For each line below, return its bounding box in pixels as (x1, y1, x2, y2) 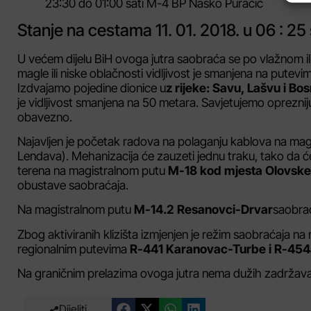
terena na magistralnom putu (17, 162, 168, 178)
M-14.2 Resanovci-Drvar (134, 202, 273, 217)
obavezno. (17, 109, 72, 124)
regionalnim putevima (17, 241, 130, 256)
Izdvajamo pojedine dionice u (17, 80, 166, 95)
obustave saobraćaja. (17, 177, 128, 192)
